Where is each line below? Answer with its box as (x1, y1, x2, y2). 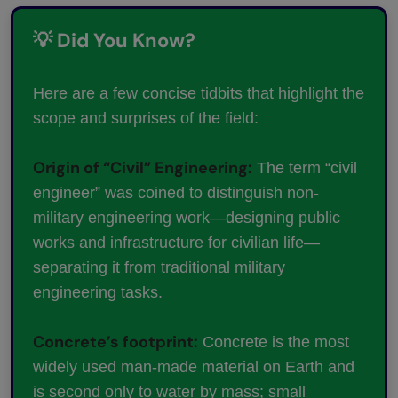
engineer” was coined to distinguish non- (33, 184, 319, 203)
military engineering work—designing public (33, 209, 340, 227)
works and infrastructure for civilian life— (33, 234, 320, 252)
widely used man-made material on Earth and (33, 358, 354, 377)
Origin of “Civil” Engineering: (33, 157, 252, 179)
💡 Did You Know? (33, 28, 195, 54)
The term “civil (252, 159, 357, 178)
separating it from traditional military (33, 259, 285, 277)
